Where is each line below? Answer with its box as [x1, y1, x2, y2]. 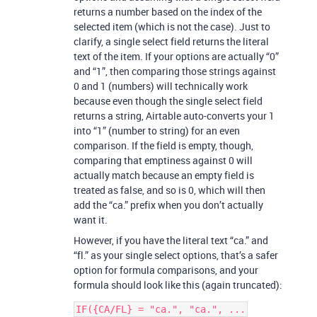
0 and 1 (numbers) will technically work [74, 79, 248, 93]
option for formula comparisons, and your [74, 263, 258, 277]
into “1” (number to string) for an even [74, 124, 240, 137]
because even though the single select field [74, 94, 263, 108]
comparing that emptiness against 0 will [74, 154, 253, 167]
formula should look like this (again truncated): [74, 278, 282, 292]
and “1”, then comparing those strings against [74, 64, 276, 78]
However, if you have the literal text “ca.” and [74, 234, 268, 247]
